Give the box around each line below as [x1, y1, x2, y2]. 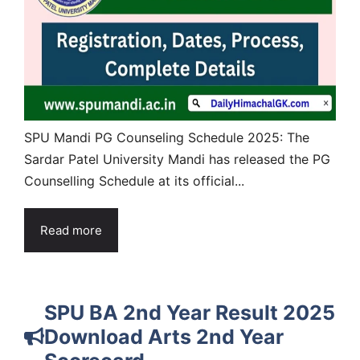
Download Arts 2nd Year [44, 324, 284, 349]
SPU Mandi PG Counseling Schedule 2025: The [24, 129, 309, 145]
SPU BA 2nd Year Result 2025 [44, 300, 335, 325]
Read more [40, 222, 102, 238]
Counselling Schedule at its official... [24, 172, 244, 189]
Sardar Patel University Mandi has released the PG [24, 150, 330, 167]
